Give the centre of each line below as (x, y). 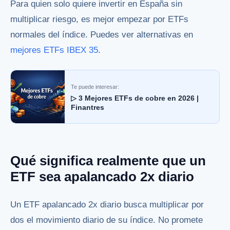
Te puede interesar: (95, 87)
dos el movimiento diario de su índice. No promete (107, 220)
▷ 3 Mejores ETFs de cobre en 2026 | (135, 98)
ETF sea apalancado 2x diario (102, 177)
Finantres (88, 107)
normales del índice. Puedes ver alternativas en (102, 35)
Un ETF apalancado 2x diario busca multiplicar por (107, 204)
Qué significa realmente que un (108, 161)
